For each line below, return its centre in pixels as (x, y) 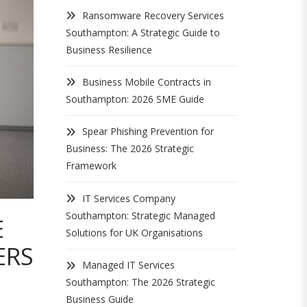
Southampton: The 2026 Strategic (140, 282)
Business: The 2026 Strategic (130, 149)
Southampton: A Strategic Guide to (143, 32)
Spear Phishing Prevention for (148, 132)
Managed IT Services (128, 265)
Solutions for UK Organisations (134, 233)
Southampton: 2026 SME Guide (135, 99)
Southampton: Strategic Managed (140, 216)
